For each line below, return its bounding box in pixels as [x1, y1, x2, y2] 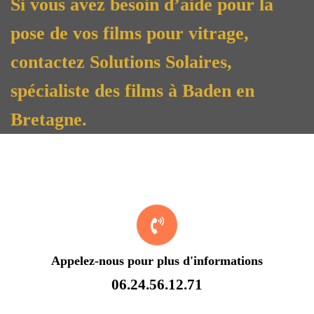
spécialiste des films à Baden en [11, 80, 254, 101]
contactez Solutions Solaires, [11, 51, 232, 72]
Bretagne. [11, 109, 87, 130]
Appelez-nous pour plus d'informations [51, 253, 263, 268]
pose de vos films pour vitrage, [11, 22, 249, 43]
